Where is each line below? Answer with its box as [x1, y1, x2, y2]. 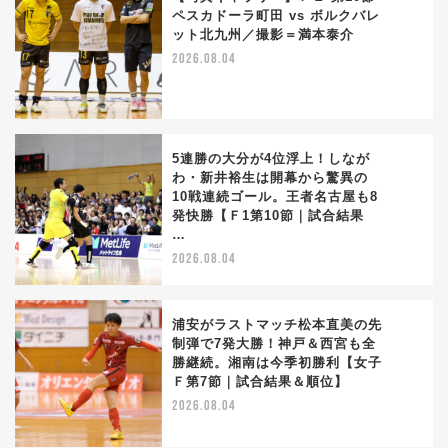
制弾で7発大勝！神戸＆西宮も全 [172, 336, 376, 352]
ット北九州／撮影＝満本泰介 [172, 27, 354, 43]
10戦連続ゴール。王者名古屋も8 [172, 189, 378, 205]
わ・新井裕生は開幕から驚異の [172, 170, 368, 186]
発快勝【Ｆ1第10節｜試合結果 [172, 208, 364, 224]
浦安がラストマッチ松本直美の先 [172, 317, 382, 333]
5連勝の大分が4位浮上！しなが [172, 151, 370, 167]
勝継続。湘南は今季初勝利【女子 [172, 355, 382, 371]
